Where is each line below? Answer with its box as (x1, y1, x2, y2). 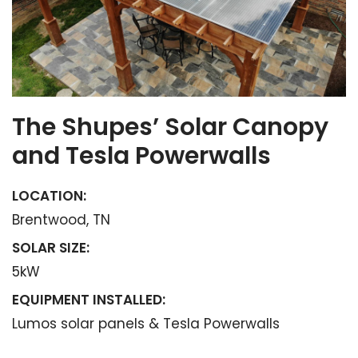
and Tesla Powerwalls (12, 138, 271, 173)
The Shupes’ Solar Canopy (12, 109, 328, 144)
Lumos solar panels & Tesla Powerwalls (12, 313, 280, 333)
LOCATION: (12, 185, 86, 205)
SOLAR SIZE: (12, 237, 89, 257)
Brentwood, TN (12, 209, 110, 229)
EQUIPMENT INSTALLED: (12, 289, 165, 309)
